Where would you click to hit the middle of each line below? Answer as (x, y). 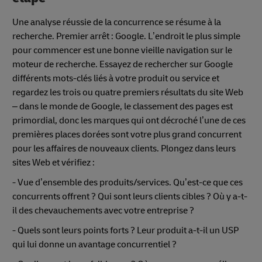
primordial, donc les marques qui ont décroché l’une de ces (129, 120)
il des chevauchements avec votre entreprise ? (106, 210)
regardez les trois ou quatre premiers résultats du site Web (128, 92)
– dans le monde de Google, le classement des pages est (123, 106)
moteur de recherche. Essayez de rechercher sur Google (123, 64)
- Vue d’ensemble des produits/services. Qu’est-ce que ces (127, 182)
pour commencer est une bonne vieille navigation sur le (122, 50)
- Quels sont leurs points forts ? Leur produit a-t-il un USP (125, 230)
